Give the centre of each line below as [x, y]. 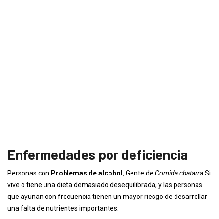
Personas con [29, 173]
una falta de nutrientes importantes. [63, 208]
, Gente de [139, 173]
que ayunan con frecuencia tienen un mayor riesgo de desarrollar [107, 197]
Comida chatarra [180, 173]
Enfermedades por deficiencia [98, 154]
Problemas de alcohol [87, 173]
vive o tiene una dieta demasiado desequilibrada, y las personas [105, 185]
